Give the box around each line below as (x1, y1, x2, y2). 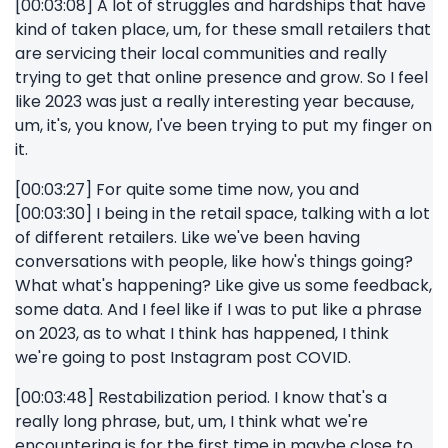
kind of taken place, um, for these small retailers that (15, 18, 431, 41)
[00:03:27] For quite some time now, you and (15, 178, 359, 201)
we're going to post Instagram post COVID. (15, 346, 351, 369)
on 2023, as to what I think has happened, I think (15, 322, 389, 345)
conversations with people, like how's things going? (15, 250, 413, 273)
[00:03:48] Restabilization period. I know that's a (15, 386, 387, 409)
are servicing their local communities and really (15, 42, 387, 65)
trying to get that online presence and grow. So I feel (15, 66, 428, 89)
